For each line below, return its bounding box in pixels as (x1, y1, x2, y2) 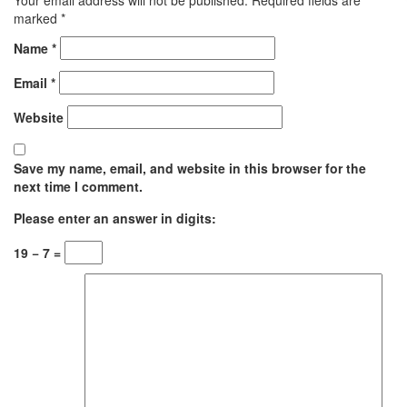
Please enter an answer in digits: (14, 208, 216, 227)
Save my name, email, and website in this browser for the (14, 158, 366, 177)
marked (14, 8, 61, 27)
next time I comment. (14, 176, 143, 195)
